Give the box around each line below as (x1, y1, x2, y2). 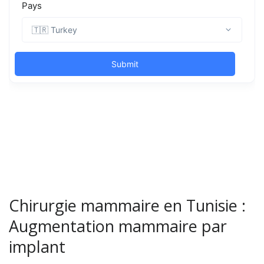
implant (9, 236, 65, 258)
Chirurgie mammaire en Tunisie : (9, 194, 246, 216)
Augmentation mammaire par (9, 215, 227, 237)
